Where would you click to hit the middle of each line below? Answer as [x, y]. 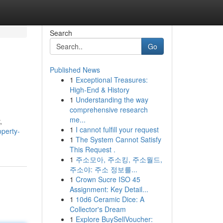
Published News [75, 70]
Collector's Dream [98, 209]
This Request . [92, 149]
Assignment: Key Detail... [109, 189]
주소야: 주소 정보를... [103, 169]
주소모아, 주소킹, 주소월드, [119, 159]
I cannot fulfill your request [117, 129]
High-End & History [99, 90]
